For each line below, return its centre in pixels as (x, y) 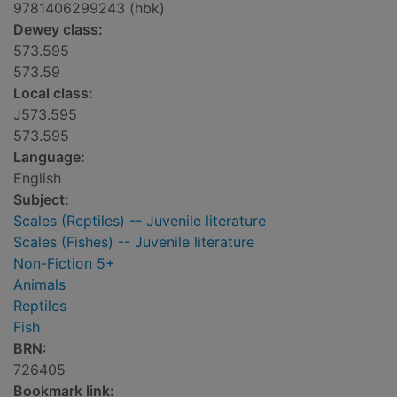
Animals (39, 285)
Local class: (53, 93)
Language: (49, 157)
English (37, 179)
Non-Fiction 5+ (64, 264)
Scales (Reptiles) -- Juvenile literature (140, 221)
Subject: (41, 200)
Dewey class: (58, 30)
